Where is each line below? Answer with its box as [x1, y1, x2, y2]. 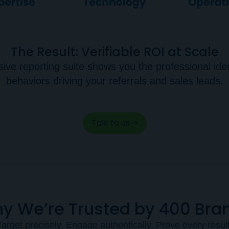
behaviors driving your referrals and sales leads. [6, 75, 223, 86]
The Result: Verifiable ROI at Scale [10, 43, 219, 60]
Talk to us [91, 117, 130, 129]
